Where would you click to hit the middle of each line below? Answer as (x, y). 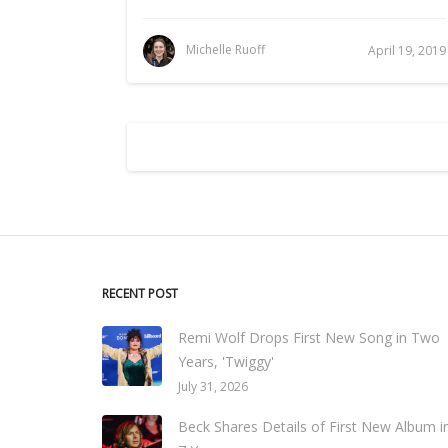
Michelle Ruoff (225, 50)
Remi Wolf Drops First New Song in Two (309, 337)
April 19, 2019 (407, 50)
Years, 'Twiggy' (226, 361)
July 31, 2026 (213, 386)
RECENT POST (140, 293)
